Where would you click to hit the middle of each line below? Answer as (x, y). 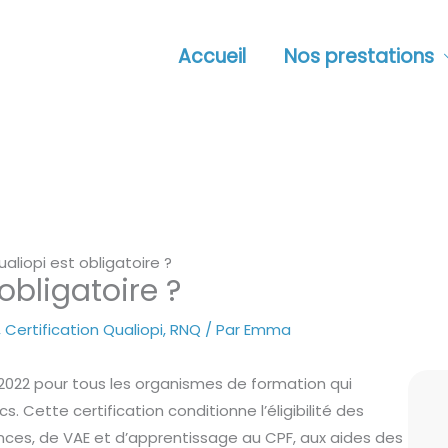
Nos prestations (359, 56)
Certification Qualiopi (84, 330)
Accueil (212, 56)
